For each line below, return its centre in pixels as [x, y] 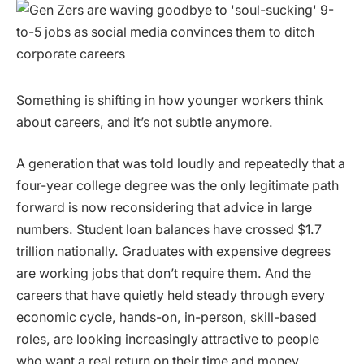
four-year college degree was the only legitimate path [178, 186]
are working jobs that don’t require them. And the [164, 274]
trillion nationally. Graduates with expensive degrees [173, 252]
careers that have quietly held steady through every [171, 296]
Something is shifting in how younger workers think [170, 100]
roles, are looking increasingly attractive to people [168, 340]
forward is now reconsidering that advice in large [164, 208]
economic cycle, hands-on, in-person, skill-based [167, 318]
